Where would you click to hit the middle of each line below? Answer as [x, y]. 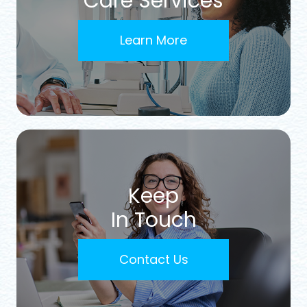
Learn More [153, 40]
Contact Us [153, 260]
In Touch [153, 220]
